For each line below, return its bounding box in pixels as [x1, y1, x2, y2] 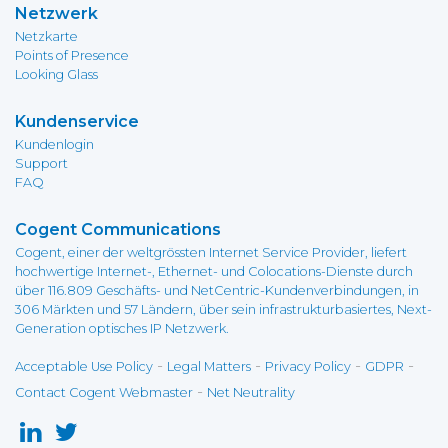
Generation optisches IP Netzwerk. [15, 321, 229, 336]
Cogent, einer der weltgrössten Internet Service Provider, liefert [15, 245, 407, 260]
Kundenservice [15, 112, 139, 131]
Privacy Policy [265, 359, 351, 374]
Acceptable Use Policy [15, 359, 153, 374]
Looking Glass [15, 67, 98, 82]
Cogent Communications [15, 220, 221, 239]
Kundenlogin [15, 137, 94, 152]
